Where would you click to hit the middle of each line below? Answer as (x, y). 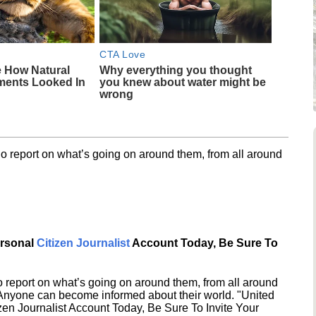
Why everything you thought (176, 70)
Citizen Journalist (83, 243)
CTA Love (123, 54)
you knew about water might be (183, 82)
